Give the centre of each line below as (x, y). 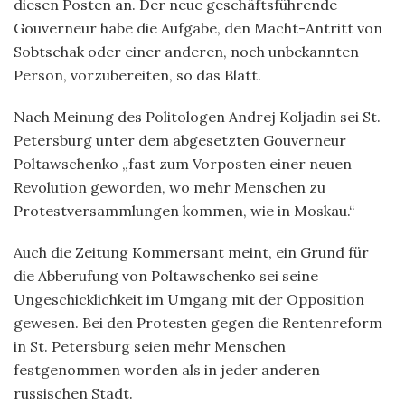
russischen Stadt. (73, 393)
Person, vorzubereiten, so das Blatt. (137, 75)
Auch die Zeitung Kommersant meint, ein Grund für (191, 252)
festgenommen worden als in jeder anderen (167, 369)
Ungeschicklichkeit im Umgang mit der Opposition (189, 299)
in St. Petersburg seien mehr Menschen (150, 346)
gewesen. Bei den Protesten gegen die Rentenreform (198, 322)
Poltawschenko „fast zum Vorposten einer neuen (183, 163)
